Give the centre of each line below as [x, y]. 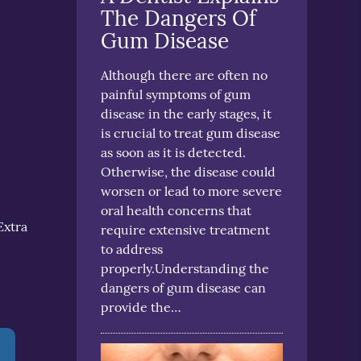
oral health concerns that [176, 210]
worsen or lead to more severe [192, 191]
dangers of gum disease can [184, 287]
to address [132, 249]
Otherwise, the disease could [189, 171]
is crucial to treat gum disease [191, 133]
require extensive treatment [186, 229]
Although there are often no [185, 75]
